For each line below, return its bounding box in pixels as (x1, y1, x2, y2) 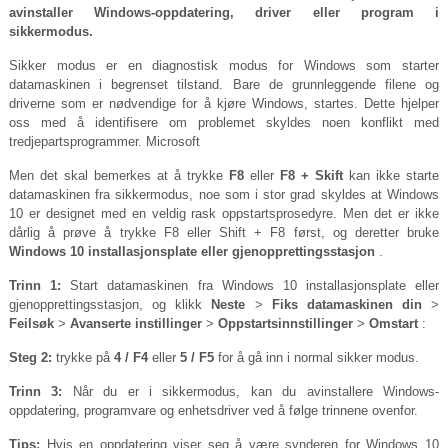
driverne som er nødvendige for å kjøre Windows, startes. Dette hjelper (8, 95, 440, 111)
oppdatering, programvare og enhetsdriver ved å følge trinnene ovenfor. (8, 402, 418, 418)
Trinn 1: (8, 277, 62, 293)
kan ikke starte (343, 167, 440, 183)
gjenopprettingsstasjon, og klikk (8, 296, 212, 312)
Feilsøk (8, 315, 54, 331)
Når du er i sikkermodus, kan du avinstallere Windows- (62, 383, 440, 399)
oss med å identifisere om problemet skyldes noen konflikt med (8, 114, 440, 130)
